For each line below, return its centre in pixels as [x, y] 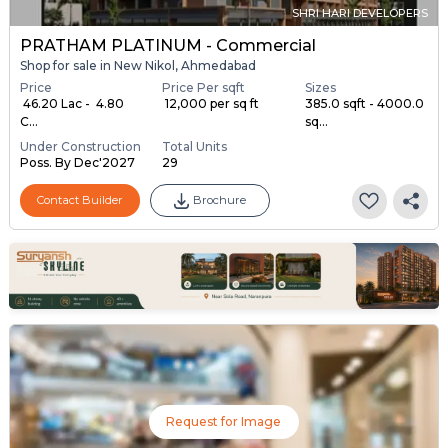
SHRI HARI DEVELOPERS [360, 13]
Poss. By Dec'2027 [77, 162]
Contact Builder [79, 200]
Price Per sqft [204, 87]
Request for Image [224, 421]
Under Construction [80, 146]
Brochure [219, 200]
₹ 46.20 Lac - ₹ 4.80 [71, 103]
